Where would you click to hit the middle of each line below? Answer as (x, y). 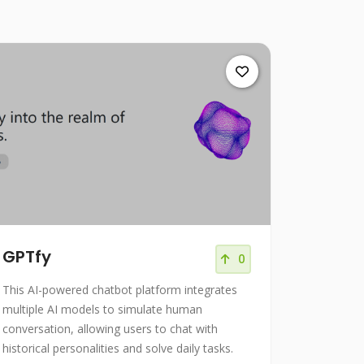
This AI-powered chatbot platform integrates (120, 290)
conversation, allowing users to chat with (110, 329)
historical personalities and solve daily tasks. (118, 349)
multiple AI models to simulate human (102, 310)
